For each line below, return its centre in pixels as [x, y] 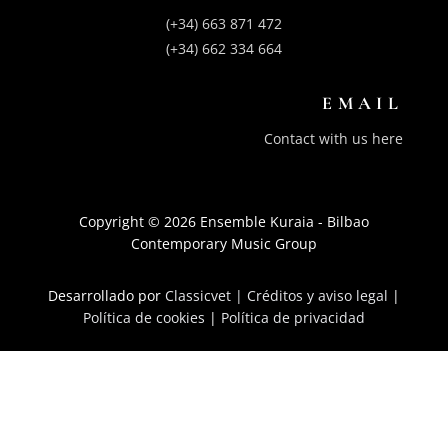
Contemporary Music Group [223, 244]
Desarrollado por [106, 296]
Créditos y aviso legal [317, 296]
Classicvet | [205, 296]
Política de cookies [143, 318]
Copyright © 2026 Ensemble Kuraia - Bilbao [223, 222]
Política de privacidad [292, 318]
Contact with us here [334, 139]
